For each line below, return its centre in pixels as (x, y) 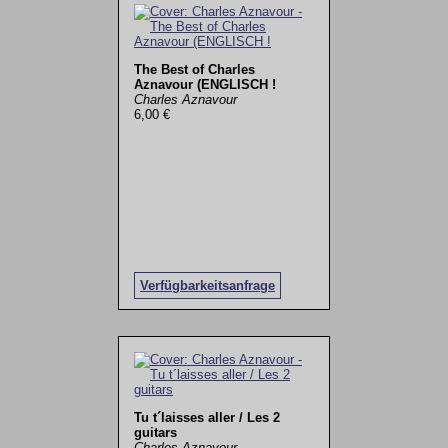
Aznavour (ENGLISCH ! (204, 85)
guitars (155, 432)
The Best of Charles (194, 70)
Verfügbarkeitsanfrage (207, 286)
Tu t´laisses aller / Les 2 (206, 417)
